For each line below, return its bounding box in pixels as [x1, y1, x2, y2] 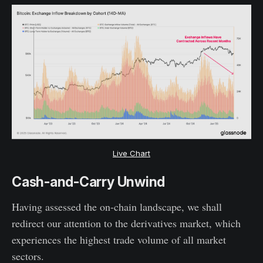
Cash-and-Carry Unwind [12, 174, 166, 191]
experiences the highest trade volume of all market [12, 232, 226, 247]
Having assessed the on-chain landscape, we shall [12, 200, 222, 214]
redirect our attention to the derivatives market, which [12, 216, 241, 231]
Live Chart [113, 149, 150, 159]
